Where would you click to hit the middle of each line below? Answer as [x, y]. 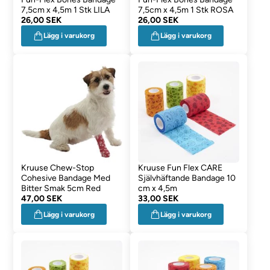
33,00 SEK [158, 199]
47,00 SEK [42, 199]
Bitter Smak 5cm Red [61, 189]
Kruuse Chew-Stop [58, 168]
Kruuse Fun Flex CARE [180, 168]
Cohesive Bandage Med [66, 178]
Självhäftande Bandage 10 [187, 178]
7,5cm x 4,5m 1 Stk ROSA [185, 10]
